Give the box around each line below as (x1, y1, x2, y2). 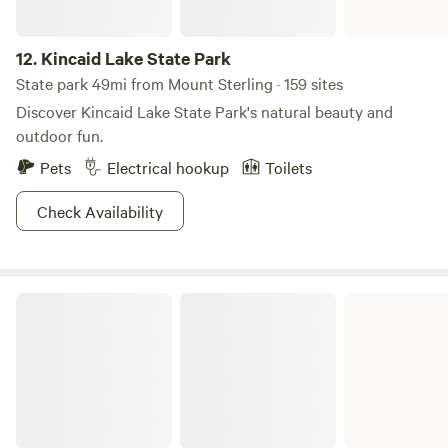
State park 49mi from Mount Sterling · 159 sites (16, 72, 343, 94)
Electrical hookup (107, 156, 229, 178)
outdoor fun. (16, 124, 103, 146)
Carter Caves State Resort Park (15, 290, 207, 310)
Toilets (265, 156, 312, 178)
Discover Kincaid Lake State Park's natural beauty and (16, 100, 393, 122)
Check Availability (37, 200, 163, 222)
